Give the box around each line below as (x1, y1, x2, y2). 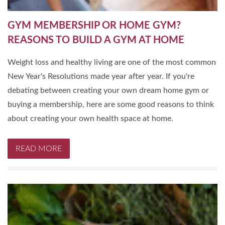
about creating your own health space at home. (8, 114, 173, 123)
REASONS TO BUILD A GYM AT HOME (8, 35, 184, 45)
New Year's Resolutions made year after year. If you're (8, 72, 194, 80)
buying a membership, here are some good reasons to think (8, 100, 214, 108)
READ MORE (16, 144, 62, 153)
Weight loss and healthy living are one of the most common (8, 58, 216, 66)
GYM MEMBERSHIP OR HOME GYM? (8, 20, 181, 31)
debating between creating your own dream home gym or (8, 86, 209, 94)
